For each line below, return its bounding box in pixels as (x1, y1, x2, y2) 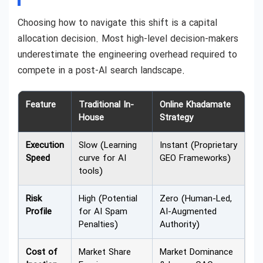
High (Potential (79, 191, 137, 206)
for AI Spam (79, 204, 127, 219)
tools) (79, 164, 103, 178)
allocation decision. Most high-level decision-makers (18, 31, 238, 46)
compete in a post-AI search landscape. (18, 63, 185, 78)
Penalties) (79, 217, 118, 232)
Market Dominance (160, 245, 233, 259)
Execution (26, 138, 64, 153)
